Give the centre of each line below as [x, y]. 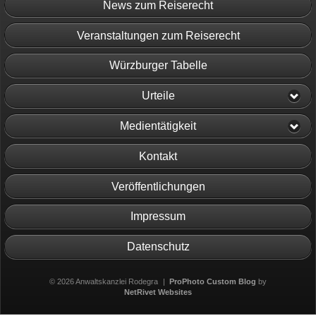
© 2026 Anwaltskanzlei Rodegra [103, 281]
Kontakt [158, 156]
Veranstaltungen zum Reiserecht [158, 35]
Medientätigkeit [158, 126]
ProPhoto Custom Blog [213, 281]
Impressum [158, 217]
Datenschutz [158, 247]
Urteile [158, 96]
